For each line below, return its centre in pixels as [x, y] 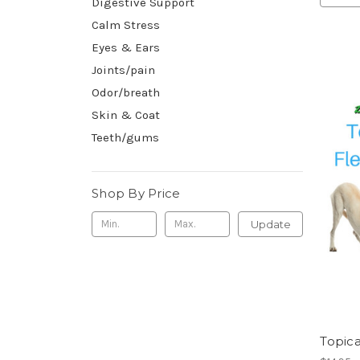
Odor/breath [126, 92]
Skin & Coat [126, 115]
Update [270, 224]
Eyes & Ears [126, 47]
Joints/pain [123, 70]
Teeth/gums [125, 137]
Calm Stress [126, 25]
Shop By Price [136, 193]
